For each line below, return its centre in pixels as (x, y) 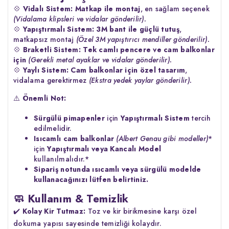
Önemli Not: (44, 98)
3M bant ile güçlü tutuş (138, 29)
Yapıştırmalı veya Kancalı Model (104, 148)
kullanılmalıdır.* (62, 159)
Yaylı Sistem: (46, 70)
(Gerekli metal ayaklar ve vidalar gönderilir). (100, 60)
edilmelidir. (53, 128)
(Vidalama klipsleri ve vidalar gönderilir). (80, 19)
